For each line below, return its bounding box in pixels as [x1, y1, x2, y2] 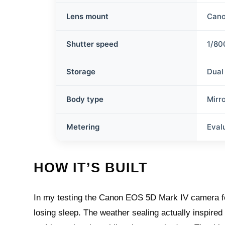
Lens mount [66, 12, 109, 21]
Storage [66, 67, 96, 76]
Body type [66, 94, 104, 104]
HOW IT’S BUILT [34, 160, 148, 175]
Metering [66, 122, 100, 132]
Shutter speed [66, 39, 119, 49]
